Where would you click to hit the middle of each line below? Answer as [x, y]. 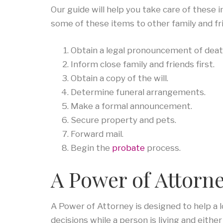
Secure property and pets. [123, 120]
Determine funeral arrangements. [138, 92]
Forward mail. [97, 134]
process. [163, 148]
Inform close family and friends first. [143, 64]
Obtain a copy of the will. [119, 78]
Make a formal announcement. [131, 106]
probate [128, 148]
